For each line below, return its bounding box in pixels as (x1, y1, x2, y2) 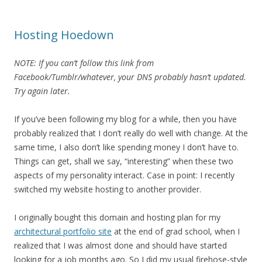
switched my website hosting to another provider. (14, 184, 201, 195)
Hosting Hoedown (14, 27, 114, 43)
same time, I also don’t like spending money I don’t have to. (14, 142, 239, 153)
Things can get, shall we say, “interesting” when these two (14, 156, 233, 167)
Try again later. (14, 85, 70, 96)
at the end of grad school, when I (112, 226, 240, 237)
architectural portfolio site (14, 226, 112, 237)
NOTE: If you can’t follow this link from (14, 57, 154, 68)
